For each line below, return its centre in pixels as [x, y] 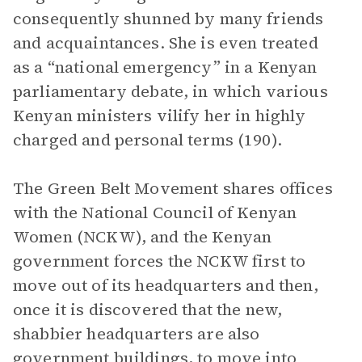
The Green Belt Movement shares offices [173, 188]
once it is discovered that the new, [148, 309]
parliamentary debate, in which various [170, 91]
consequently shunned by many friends [168, 19]
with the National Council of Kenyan [155, 213]
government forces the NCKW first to [160, 261]
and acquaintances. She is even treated [166, 43]
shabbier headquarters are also [137, 334]
